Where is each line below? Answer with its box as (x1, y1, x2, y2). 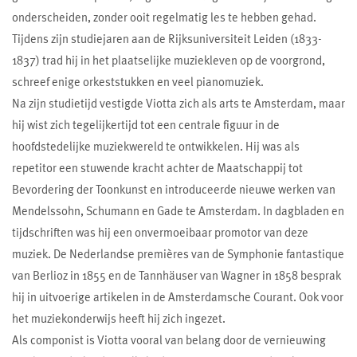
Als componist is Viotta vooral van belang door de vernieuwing (12, 333, 326, 347)
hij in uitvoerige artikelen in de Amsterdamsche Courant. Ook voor (12, 290, 343, 304)
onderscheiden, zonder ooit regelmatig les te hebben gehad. (12, 10, 316, 24)
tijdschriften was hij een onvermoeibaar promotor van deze (12, 226, 308, 239)
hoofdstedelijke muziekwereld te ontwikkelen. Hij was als (12, 139, 300, 153)
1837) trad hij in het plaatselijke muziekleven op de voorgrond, (12, 53, 325, 67)
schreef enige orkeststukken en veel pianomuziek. (12, 75, 264, 88)
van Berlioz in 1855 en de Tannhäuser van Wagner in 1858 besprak (12, 269, 341, 282)
